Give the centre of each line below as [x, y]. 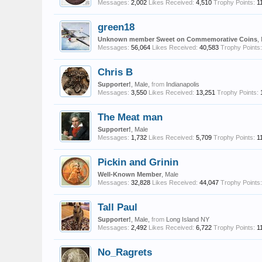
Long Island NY [188, 219]
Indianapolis [183, 84]
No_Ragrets [125, 252]
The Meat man [130, 117]
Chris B [115, 72]
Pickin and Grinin [138, 162]
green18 [116, 27]
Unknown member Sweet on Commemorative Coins [177, 39]
